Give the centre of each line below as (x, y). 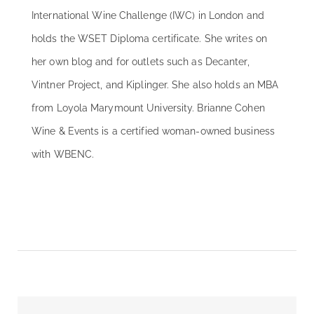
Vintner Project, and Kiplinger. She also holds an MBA (155, 85)
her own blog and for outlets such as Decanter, (141, 62)
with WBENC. (63, 155)
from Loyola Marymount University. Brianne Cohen (148, 108)
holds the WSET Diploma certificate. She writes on (149, 39)
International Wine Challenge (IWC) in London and (148, 16)
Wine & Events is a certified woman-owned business (153, 131)
